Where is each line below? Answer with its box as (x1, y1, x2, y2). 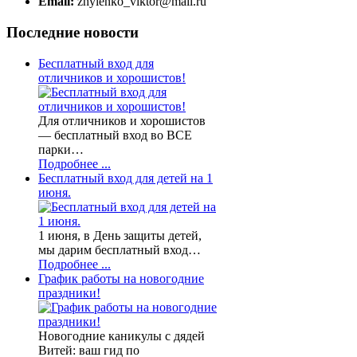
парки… (38, 142, 84, 156)
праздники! (38, 285, 100, 300)
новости (84, 24, 139, 41)
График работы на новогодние (38, 271, 204, 285)
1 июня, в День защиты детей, (38, 228, 202, 242)
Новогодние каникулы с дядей (38, 328, 205, 343)
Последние (6, 24, 84, 41)
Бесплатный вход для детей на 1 (38, 171, 213, 185)
